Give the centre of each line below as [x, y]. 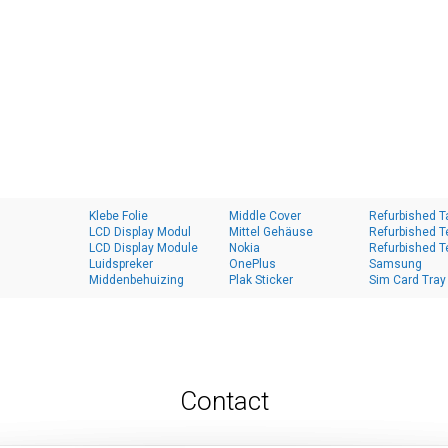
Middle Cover [265, 216]
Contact [224, 401]
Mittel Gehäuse [271, 232]
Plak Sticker [261, 280]
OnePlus [252, 264]
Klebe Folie [118, 216]
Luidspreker [121, 264]
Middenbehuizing [136, 280]
